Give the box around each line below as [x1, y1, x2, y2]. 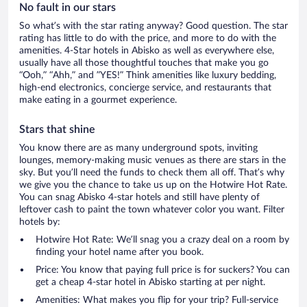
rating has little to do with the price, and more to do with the [19, 34, 276, 44]
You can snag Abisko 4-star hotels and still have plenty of [19, 193, 260, 203]
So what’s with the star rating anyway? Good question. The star [19, 21, 288, 32]
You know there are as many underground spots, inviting [19, 143, 258, 153]
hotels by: [19, 217, 60, 228]
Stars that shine [19, 124, 95, 136]
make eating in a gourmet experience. [19, 95, 177, 106]
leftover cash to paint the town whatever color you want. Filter [19, 205, 284, 215]
